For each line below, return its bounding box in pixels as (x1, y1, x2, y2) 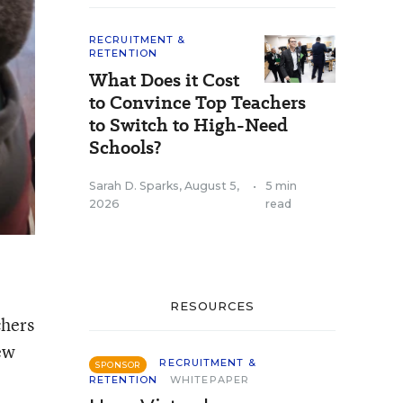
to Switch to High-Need (89, 112, 288, 138)
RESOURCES (169, 299, 255, 313)
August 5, (184, 179, 239, 193)
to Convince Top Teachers (89, 90, 306, 115)
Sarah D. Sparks (89, 179, 179, 193)
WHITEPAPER (170, 373, 250, 386)
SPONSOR (95, 360, 141, 370)
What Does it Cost (89, 67, 239, 93)
